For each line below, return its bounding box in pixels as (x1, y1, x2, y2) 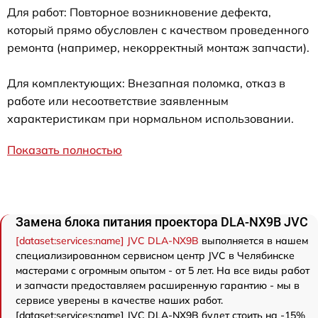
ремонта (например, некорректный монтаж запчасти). (7, 40, 309, 55)
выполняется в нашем (199, 234, 308, 247)
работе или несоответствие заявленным (7, 94, 229, 108)
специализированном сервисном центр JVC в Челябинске (16, 249, 295, 262)
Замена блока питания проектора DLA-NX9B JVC (16, 214, 308, 229)
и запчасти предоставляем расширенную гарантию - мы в (16, 279, 300, 292)
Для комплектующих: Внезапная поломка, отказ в (7, 76, 285, 90)
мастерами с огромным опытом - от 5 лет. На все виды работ (16, 264, 309, 277)
